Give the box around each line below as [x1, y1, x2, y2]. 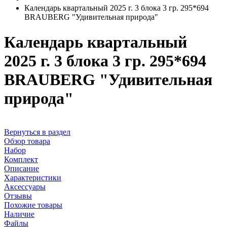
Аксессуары [4, 182, 46, 192]
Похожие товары [4, 201, 62, 210]
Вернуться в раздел [4, 128, 70, 137]
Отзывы [4, 192, 32, 201]
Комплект [4, 155, 38, 164]
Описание [4, 164, 39, 173]
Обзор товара [4, 137, 50, 146]
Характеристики [4, 173, 61, 182]
